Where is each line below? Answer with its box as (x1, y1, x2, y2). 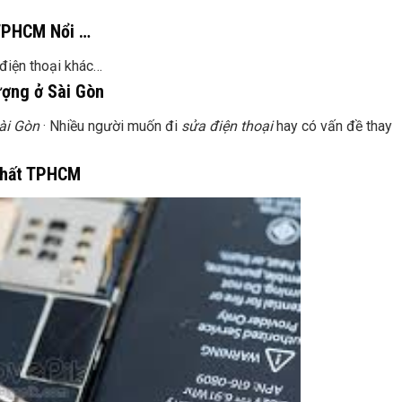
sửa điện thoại (181, 118, 273, 135)
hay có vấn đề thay (273, 118, 392, 135)
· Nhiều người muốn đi (39, 118, 181, 135)
